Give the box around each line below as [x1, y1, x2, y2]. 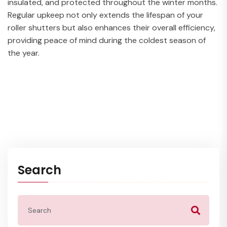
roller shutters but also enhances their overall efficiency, [8, 22, 215, 33]
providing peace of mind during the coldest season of [8, 34, 206, 46]
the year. [8, 47, 40, 58]
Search [18, 161, 61, 178]
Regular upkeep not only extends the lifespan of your [8, 9, 203, 20]
